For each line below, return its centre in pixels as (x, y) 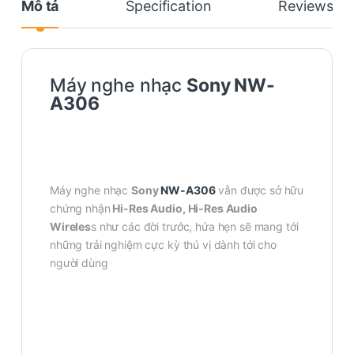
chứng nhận (80, 208)
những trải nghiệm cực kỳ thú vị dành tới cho (163, 244)
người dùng (79, 262)
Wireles (71, 226)
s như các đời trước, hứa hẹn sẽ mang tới (195, 226)
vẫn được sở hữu (260, 190)
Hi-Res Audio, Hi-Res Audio (184, 208)
